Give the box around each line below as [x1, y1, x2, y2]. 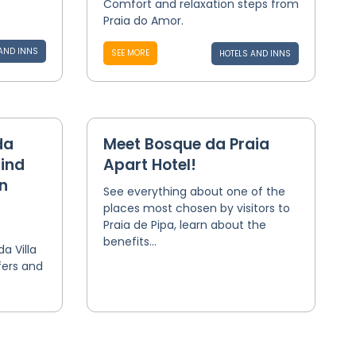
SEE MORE [110, 47, 149, 59]
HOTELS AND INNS [219, 48, 291, 60]
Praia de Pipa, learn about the [103, 217, 266, 233]
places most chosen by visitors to [103, 200, 290, 216]
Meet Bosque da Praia [103, 133, 269, 155]
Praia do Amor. [103, 13, 184, 29]
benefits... [103, 234, 157, 250]
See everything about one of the [103, 184, 285, 199]
